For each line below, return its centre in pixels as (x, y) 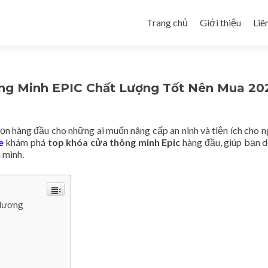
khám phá (25, 142)
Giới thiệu (220, 22)
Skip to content (178, 7)
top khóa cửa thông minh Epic (114, 142)
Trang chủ (167, 22)
